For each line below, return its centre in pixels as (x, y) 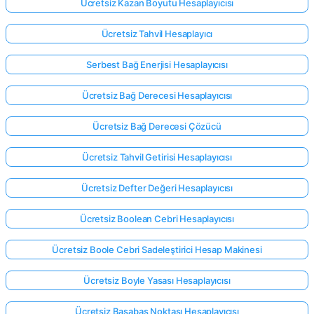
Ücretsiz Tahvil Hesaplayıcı (157, 33)
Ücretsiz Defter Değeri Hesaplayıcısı (157, 187)
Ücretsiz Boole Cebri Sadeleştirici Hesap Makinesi (157, 249)
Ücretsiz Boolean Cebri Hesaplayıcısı (157, 218)
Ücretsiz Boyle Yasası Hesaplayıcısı (157, 280)
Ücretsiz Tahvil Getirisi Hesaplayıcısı (157, 157)
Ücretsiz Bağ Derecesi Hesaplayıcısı (157, 95)
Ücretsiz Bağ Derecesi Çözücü (157, 126)
